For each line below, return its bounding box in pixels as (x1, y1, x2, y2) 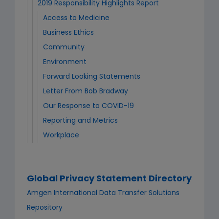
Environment (43, 59, 87, 66)
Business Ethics (43, 29, 94, 37)
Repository (27, 204, 63, 212)
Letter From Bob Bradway (43, 88, 128, 95)
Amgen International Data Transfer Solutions (27, 190, 179, 197)
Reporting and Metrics (43, 117, 118, 125)
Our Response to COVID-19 (43, 103, 134, 110)
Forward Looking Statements (43, 73, 140, 81)
